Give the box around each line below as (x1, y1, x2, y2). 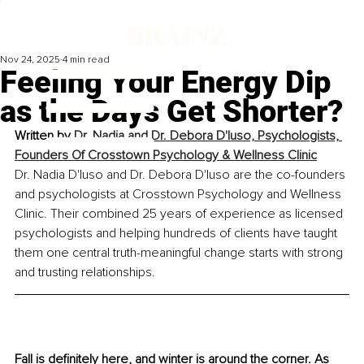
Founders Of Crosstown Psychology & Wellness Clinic (15, 147, 317, 164)
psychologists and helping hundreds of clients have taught (15, 225, 340, 242)
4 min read (63, 54, 110, 67)
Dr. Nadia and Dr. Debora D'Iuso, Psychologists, (74, 128, 342, 145)
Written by (15, 128, 74, 145)
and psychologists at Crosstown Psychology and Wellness (15, 186, 344, 203)
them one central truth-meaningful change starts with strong (15, 245, 346, 262)
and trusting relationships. (15, 264, 155, 281)
